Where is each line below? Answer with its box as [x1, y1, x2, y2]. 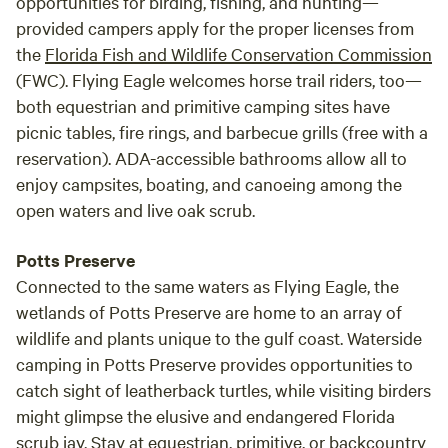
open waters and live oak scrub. [16, 198, 255, 221]
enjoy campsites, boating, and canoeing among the [16, 172, 402, 195]
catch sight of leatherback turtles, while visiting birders [16, 378, 431, 401]
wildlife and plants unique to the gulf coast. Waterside [16, 326, 422, 349]
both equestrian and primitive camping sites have [16, 94, 390, 117]
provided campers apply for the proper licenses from [16, 16, 414, 39]
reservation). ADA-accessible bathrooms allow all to [16, 146, 407, 169]
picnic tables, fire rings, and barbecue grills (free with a [16, 120, 428, 143]
